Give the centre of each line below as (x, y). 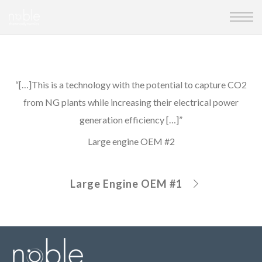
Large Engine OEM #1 (126, 183)
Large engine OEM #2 (131, 142)
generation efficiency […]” (131, 120)
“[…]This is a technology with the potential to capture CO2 (131, 85)
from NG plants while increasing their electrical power (131, 102)
